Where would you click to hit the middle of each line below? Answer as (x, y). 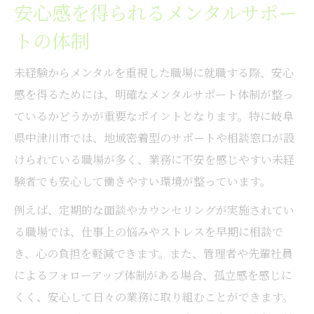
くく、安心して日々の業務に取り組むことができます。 (154, 296)
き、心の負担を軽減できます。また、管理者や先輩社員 (153, 253)
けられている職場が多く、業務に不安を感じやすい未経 (154, 159)
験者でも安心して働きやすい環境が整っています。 (143, 181)
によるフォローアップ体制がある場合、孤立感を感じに (153, 275)
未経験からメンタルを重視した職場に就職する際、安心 (154, 72)
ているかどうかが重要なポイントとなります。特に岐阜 (154, 116)
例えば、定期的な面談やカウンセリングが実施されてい (154, 210)
